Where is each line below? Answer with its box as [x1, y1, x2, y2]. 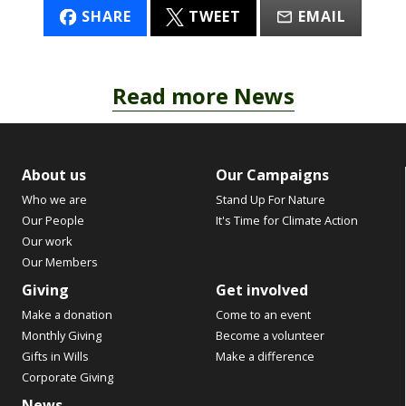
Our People [21, 212, 84, 229]
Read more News [111, 81, 295, 111]
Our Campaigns [216, 165, 330, 186]
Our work [21, 233, 72, 250]
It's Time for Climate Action [216, 212, 359, 229]
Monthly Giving [21, 327, 101, 344]
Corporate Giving [21, 369, 113, 386]
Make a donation [21, 306, 112, 324]
